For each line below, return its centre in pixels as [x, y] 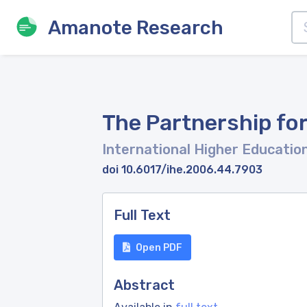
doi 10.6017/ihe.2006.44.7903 [182, 170]
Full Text [142, 215]
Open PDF [159, 247]
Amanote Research [136, 27]
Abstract [144, 285]
